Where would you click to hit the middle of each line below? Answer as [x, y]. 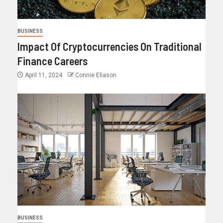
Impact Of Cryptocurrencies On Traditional [110, 47]
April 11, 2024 [44, 75]
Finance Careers [53, 61]
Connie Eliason [96, 75]
